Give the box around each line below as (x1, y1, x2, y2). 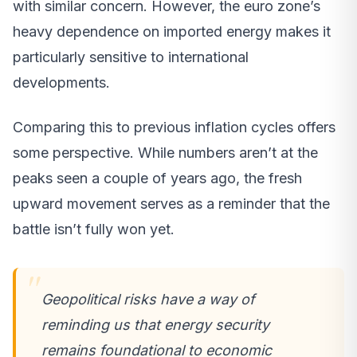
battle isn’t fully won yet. (13, 220, 175, 237)
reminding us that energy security (41, 316, 269, 333)
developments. (13, 73, 110, 91)
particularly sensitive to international (13, 48, 249, 65)
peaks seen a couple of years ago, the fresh (13, 169, 302, 186)
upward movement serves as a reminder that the (13, 194, 330, 212)
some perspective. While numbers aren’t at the (13, 143, 318, 161)
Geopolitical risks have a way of (41, 290, 255, 308)
